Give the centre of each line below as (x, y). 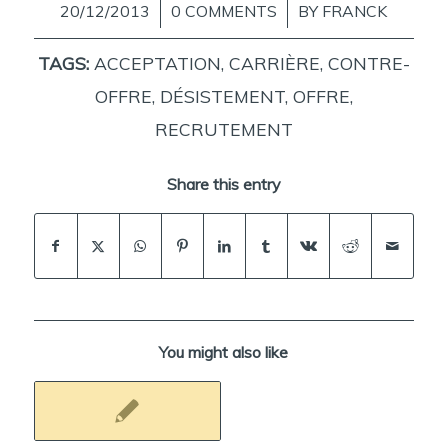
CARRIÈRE (274, 62)
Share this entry (223, 183)
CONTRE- (368, 62)
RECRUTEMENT (223, 128)
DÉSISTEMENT (222, 95)
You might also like (224, 351)
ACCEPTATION (157, 62)
